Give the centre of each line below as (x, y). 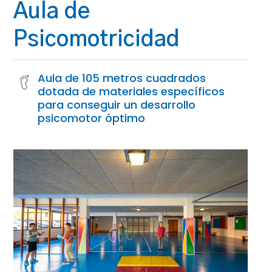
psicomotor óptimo (92, 118)
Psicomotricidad (97, 40)
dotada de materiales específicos (131, 92)
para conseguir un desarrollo (117, 105)
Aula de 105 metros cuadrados (122, 78)
